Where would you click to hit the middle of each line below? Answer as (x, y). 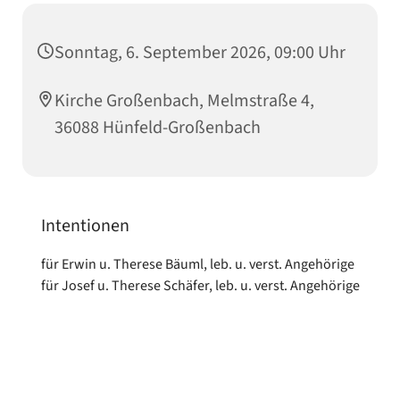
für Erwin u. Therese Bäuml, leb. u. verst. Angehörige (197, 265)
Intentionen (85, 226)
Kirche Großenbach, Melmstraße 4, (184, 101)
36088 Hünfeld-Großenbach (158, 128)
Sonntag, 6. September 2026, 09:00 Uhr (200, 53)
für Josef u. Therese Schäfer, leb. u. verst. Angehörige (200, 286)
